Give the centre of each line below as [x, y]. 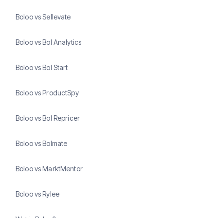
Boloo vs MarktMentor [49, 169]
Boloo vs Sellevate [43, 17]
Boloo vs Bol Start [42, 68]
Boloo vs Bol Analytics [49, 42]
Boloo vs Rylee [37, 194]
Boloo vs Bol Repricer [48, 118]
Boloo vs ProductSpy [47, 93]
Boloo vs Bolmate [42, 144]
